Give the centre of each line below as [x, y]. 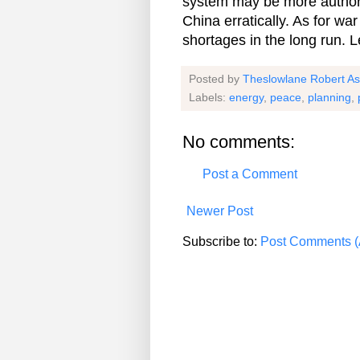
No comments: [239, 142]
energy [246, 98]
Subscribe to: [221, 242]
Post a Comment [250, 174]
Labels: [209, 98]
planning [329, 98]
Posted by [216, 79]
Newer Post [220, 211]
